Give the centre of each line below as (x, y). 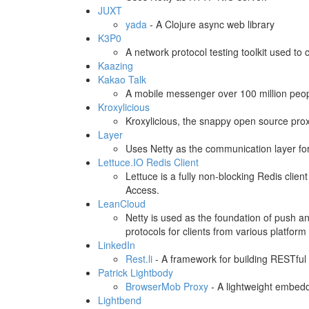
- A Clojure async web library (211, 24)
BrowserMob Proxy (167, 286)
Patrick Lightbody (136, 272)
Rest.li (139, 259)
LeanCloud (122, 203)
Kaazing (116, 66)
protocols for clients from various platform (216, 231)
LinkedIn (117, 245)
